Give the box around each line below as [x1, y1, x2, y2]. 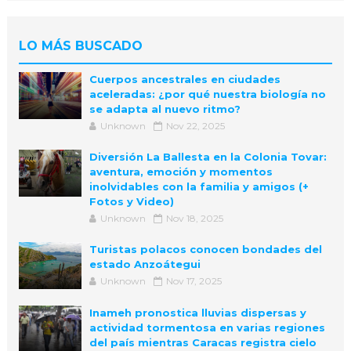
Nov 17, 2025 [165, 275, 222, 288]
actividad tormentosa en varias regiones [89, 321, 325, 335]
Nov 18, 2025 [165, 212, 223, 225]
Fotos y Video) [89, 195, 174, 208]
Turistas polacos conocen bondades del [89, 243, 322, 256]
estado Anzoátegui [89, 258, 201, 271]
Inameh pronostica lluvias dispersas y [89, 306, 306, 320]
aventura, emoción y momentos [89, 165, 273, 179]
